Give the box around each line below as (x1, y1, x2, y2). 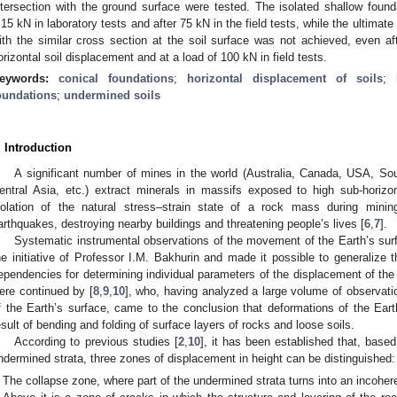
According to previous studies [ (14, 334, 178, 348)
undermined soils (64, 88, 160, 102)
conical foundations (58, 71, 174, 85)
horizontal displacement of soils (187, 71, 383, 85)
